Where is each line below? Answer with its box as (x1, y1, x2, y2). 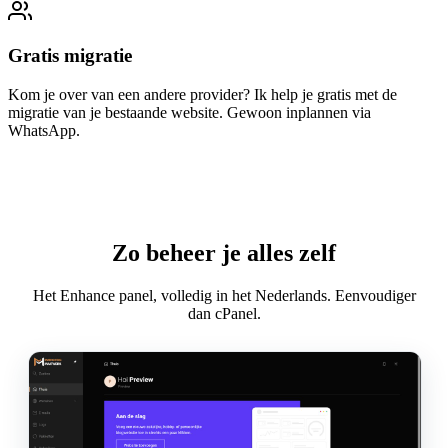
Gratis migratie (8, 45, 132, 67)
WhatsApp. (8, 122, 80, 140)
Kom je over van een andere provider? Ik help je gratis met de (8, 86, 397, 104)
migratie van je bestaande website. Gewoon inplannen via (8, 104, 371, 122)
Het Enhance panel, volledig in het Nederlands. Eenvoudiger (32, 287, 416, 304)
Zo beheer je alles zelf (112, 240, 336, 267)
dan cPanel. (187, 305, 261, 322)
